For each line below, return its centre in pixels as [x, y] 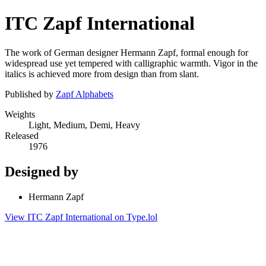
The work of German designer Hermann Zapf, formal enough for [126, 52]
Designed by [42, 171]
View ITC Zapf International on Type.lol [81, 217]
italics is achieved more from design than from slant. [102, 74]
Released [22, 135]
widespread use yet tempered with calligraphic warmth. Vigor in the [131, 63]
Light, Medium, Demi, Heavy [84, 125]
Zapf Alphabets [85, 94]
